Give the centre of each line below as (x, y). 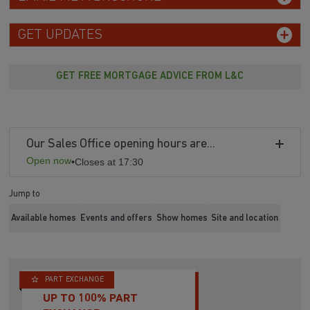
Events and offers (116, 218)
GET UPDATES (60, 35)
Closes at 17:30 (109, 162)
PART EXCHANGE (74, 280)
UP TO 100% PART (91, 298)
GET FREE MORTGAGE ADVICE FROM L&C (149, 77)
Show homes (182, 218)
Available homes (44, 218)
